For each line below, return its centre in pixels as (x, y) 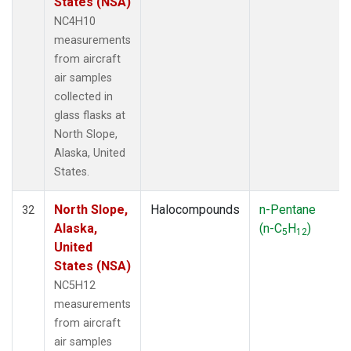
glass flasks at (90, 115)
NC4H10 (75, 21)
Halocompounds (195, 209)
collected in (83, 96)
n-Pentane (288, 209)
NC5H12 (75, 285)
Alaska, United (90, 153)
